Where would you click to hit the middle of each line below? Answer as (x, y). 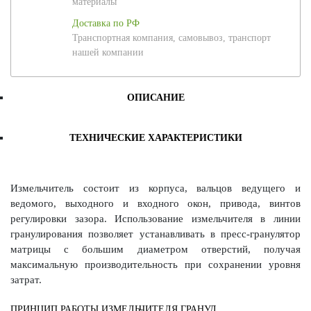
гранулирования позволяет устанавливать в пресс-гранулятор (155, 234)
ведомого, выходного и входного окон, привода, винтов (155, 203)
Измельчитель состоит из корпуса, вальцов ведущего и (155, 188)
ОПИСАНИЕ (155, 98)
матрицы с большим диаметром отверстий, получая (155, 249)
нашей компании (108, 53)
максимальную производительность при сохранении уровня (155, 264)
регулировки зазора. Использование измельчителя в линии (155, 218)
